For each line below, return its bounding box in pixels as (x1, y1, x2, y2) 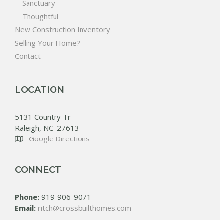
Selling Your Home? (15, 38, 80, 48)
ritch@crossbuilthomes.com (38, 203, 131, 213)
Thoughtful (22, 11, 58, 21)
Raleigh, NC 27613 (15, 123, 79, 133)
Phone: (15, 192, 39, 202)
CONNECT (15, 165, 61, 175)
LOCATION (15, 84, 64, 95)
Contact (15, 51, 41, 61)
